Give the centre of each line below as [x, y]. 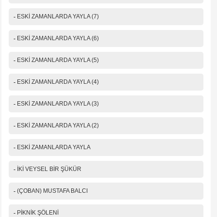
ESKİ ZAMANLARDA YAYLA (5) [58, 60]
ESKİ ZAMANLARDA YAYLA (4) [58, 82]
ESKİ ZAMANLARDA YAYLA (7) [58, 17]
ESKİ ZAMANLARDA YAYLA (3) [58, 104]
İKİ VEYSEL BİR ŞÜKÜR [49, 169]
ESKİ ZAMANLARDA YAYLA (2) [58, 126]
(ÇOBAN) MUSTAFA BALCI [52, 191]
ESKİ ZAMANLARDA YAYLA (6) [58, 39]
